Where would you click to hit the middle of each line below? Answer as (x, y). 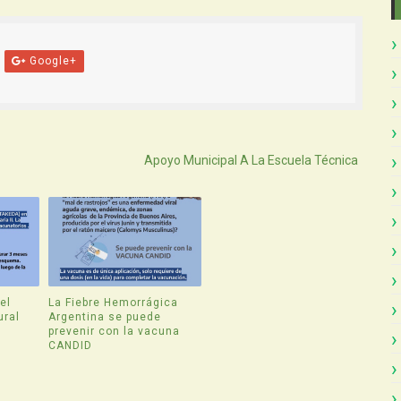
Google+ (51, 61)
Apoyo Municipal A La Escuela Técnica (251, 160)
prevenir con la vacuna (115, 331)
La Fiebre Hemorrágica (114, 302)
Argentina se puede (105, 316)
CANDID (71, 345)
